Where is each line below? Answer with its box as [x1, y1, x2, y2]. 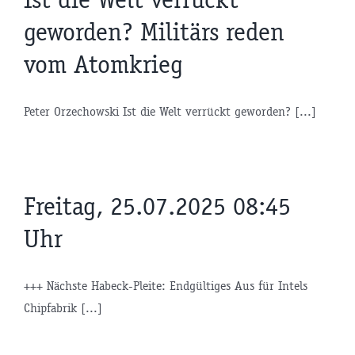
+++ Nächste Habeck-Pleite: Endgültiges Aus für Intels [24, 278, 307, 294]
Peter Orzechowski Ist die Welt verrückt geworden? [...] [24, 104, 316, 120]
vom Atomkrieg [24, 49, 183, 81]
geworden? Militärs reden [24, 17, 284, 48]
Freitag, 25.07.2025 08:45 [24, 191, 291, 223]
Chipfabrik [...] [24, 300, 102, 316]
